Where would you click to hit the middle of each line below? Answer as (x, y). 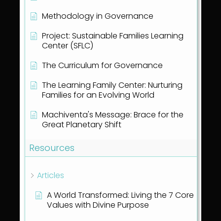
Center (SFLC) (68, 46)
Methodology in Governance (98, 16)
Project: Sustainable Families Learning (113, 36)
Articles (51, 176)
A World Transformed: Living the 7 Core (120, 195)
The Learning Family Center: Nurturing (112, 85)
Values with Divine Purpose (98, 205)
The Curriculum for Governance (102, 66)
